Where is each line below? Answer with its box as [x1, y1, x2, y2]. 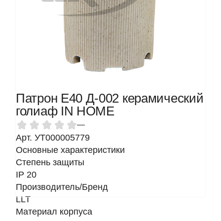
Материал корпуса [16, 207, 92, 217]
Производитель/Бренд [16, 182, 108, 192]
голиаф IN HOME [16, 104, 114, 118]
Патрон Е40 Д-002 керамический [16, 91, 204, 106]
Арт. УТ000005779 [16, 133, 90, 143]
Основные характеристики [16, 145, 125, 155]
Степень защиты [16, 157, 84, 167]
